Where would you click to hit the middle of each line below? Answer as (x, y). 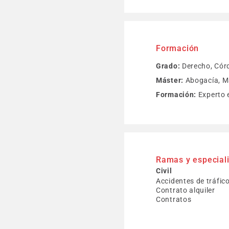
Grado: (168, 66)
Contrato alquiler (186, 190)
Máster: (170, 80)
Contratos (174, 199)
